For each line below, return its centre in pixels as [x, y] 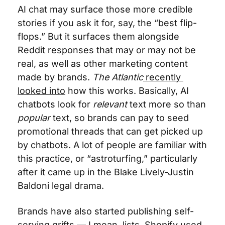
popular [34, 118]
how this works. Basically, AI [127, 90]
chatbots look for [55, 104]
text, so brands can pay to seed [120, 118]
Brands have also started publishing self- [106, 211]
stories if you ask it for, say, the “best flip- [107, 23]
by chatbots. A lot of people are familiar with [112, 145]
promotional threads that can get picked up [110, 131]
